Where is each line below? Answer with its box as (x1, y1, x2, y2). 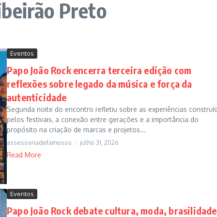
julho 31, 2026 (80, 139, 119, 147)
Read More (7, 151, 41, 159)
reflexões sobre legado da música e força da (7, 77, 192, 90)
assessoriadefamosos (7, 139, 72, 147)
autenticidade (7, 91, 67, 104)
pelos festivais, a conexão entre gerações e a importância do (7, 115, 199, 124)
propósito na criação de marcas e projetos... (7, 125, 146, 134)
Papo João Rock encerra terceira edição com (7, 64, 192, 77)
